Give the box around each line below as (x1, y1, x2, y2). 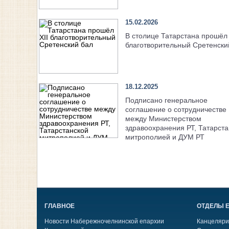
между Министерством (125, 114, 201, 123)
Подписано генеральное (125, 96, 208, 105)
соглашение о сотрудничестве (125, 105, 226, 114)
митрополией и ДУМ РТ (125, 133, 204, 142)
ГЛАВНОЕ (44, 202, 75, 210)
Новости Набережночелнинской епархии (44, 218, 165, 225)
